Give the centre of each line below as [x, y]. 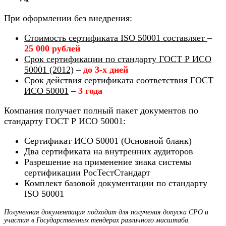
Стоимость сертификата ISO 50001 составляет [116, 38]
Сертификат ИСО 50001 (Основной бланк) [108, 141]
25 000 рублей [52, 49]
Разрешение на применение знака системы [108, 162]
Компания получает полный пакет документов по [101, 111]
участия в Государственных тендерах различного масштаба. [97, 220]
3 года [90, 91]
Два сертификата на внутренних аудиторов [109, 152]
